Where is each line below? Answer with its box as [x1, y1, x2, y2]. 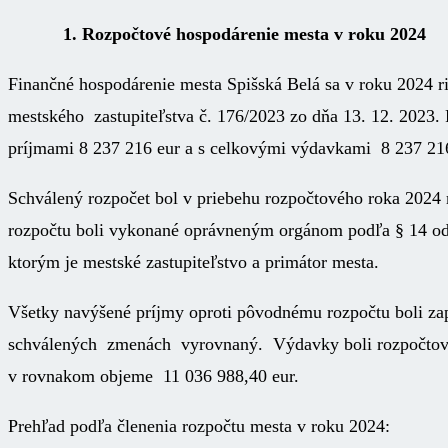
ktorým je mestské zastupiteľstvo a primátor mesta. [8, 251, 379, 272]
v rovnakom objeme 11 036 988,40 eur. [8, 365, 299, 386]
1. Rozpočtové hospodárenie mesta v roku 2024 [8, 23, 426, 44]
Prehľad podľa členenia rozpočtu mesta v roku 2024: [8, 415, 390, 436]
